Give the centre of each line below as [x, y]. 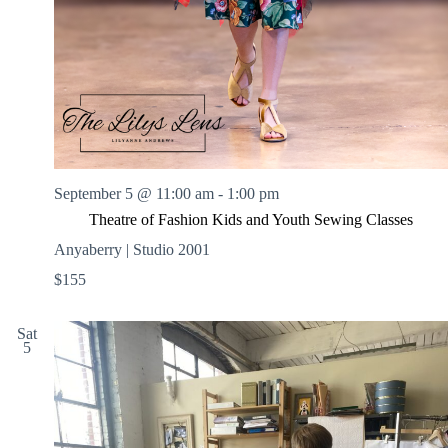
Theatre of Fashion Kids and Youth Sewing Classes [251, 220]
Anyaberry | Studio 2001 [132, 250]
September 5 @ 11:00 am [134, 194]
